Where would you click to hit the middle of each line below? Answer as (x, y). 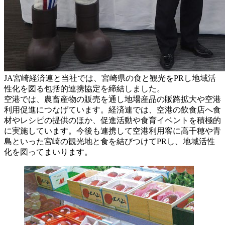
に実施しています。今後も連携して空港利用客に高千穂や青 (113, 131)
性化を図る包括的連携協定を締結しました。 (84, 88)
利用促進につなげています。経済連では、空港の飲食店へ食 (113, 109)
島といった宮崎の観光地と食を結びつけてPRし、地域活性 (109, 141)
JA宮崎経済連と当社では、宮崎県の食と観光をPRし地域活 (110, 78)
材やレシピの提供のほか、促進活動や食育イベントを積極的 (113, 120)
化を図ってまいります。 (48, 152)
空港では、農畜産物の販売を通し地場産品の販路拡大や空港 (113, 99)
